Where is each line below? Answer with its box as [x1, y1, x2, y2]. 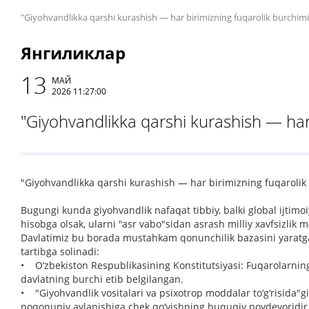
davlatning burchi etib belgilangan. [21, 272, 183, 286]
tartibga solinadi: [21, 245, 99, 258]
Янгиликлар [21, 41, 126, 64]
